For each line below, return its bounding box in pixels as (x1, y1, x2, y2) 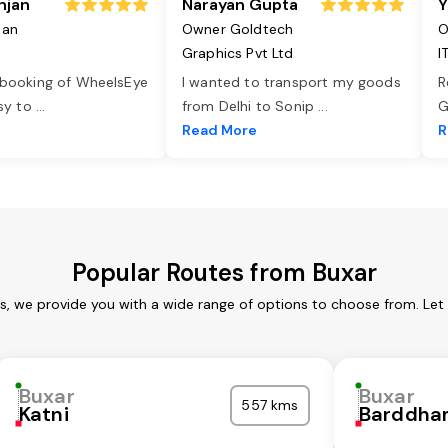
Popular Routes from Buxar (71, 257, 377, 289)
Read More (182, 121, 257, 140)
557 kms (241, 396, 299, 415)
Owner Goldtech (182, 20, 294, 39)
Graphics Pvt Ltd (182, 44, 294, 63)
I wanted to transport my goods (182, 73, 401, 92)
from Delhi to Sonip (182, 97, 319, 116)
